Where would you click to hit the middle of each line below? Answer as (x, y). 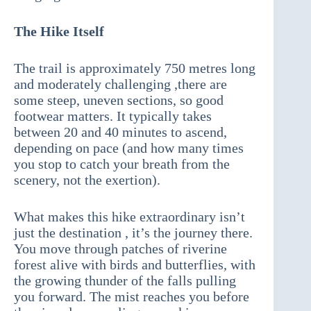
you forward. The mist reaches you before (132, 297)
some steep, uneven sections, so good (119, 100)
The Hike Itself (59, 32)
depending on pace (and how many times (129, 148)
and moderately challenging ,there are (120, 84)
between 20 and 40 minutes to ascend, (120, 132)
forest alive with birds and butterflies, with (135, 265)
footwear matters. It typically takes (113, 116)
